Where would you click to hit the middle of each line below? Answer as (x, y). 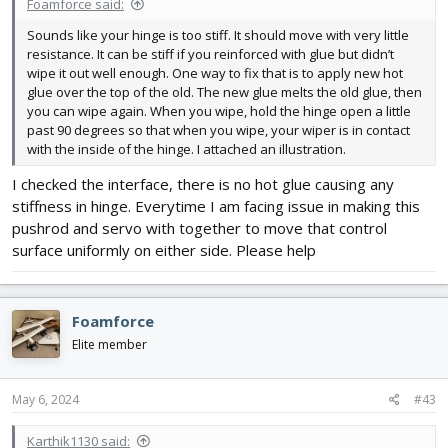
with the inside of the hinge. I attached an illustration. (186, 148)
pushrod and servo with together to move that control (199, 228)
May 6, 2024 (45, 399)
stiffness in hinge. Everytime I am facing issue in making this (216, 206)
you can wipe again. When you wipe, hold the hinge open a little (219, 110)
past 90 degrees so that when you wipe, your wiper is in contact (218, 129)
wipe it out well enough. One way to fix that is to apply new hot (215, 72)
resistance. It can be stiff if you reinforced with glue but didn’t (210, 53)
